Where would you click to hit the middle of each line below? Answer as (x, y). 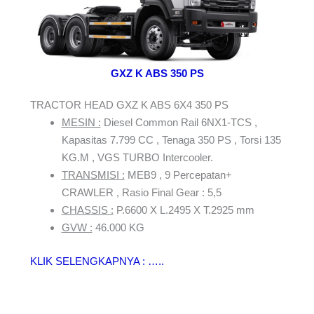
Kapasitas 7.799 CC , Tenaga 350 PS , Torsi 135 (171, 140)
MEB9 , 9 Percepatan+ (178, 175)
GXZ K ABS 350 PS (157, 74)
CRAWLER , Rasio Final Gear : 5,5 (141, 193)
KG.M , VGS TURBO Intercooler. (137, 158)
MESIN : (81, 123)
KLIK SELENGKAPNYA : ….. (97, 261)
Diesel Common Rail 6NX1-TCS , (179, 123)
